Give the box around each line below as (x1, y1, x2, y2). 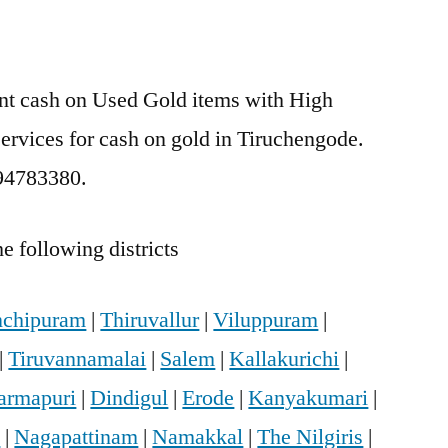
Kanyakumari (248, 384, 369, 413)
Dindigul (90, 384, 169, 413)
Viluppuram (213, 306, 319, 335)
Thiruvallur (100, 306, 200, 335)
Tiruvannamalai (8, 345, 147, 374)
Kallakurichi (229, 345, 340, 374)
